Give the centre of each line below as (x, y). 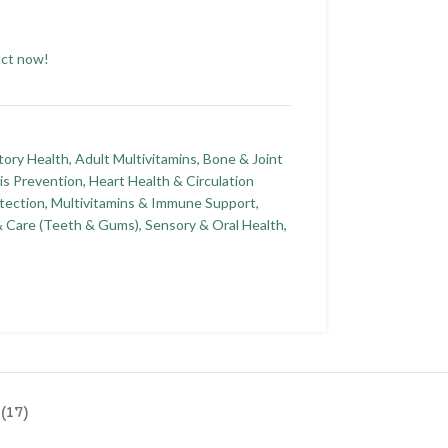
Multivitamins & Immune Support (153, 202)
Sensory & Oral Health (214, 224)
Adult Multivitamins (135, 158)
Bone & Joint (242, 158)
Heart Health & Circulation (171, 180)
